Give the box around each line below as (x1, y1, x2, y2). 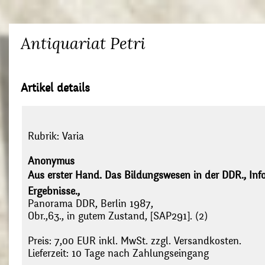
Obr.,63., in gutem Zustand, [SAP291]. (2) (28, 210, 208, 223)
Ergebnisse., (28, 185, 80, 198)
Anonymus (28, 155, 75, 168)
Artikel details (21, 80, 90, 95)
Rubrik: (28, 130, 62, 143)
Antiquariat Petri (21, 34, 146, 53)
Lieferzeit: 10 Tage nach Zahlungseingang (28, 247, 209, 260)
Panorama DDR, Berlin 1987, (28, 198, 153, 211)
